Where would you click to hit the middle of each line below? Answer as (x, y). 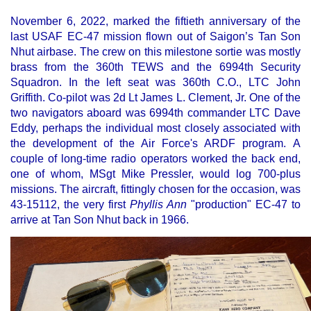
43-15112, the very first (70, 204)
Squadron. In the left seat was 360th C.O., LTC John (155, 82)
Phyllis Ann (158, 204)
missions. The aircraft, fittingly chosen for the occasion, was (155, 189)
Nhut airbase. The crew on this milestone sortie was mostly (155, 52)
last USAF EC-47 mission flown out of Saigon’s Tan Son (155, 36)
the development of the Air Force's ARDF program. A (155, 143)
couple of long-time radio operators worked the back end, (155, 159)
